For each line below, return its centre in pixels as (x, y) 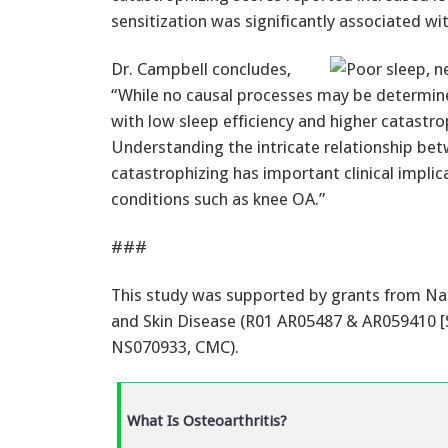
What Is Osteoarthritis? (207, 420)
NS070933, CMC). (175, 346)
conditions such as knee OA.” (218, 198)
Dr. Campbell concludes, (201, 68)
